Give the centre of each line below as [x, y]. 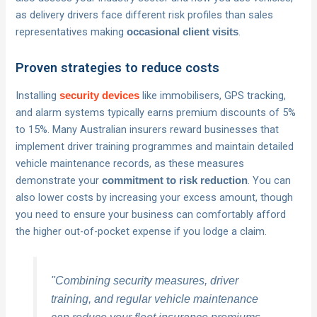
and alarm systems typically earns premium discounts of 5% [156, 112]
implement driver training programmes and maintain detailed [155, 146]
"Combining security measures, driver [144, 280]
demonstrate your [59, 180]
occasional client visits [183, 31]
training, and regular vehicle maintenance [154, 298]
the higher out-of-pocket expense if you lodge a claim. [142, 231]
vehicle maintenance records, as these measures [130, 163]
